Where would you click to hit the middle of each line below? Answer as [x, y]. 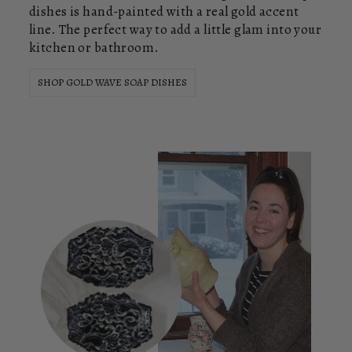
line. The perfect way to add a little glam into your [176, 30]
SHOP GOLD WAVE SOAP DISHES [112, 82]
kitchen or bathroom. [94, 48]
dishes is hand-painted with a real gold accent [164, 12]
